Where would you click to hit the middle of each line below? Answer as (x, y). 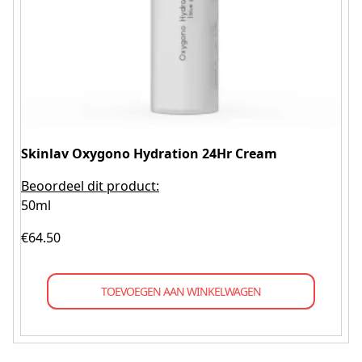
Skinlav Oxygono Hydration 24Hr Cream (149, 154)
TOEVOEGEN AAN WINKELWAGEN (181, 291)
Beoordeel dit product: (90, 186)
